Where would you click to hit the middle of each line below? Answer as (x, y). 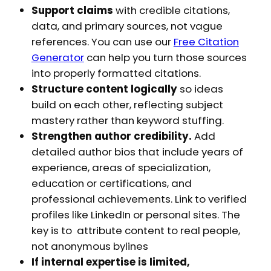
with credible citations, (172, 11)
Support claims (73, 11)
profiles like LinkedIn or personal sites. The (135, 215)
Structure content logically (105, 89)
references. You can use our (102, 42)
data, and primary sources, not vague (127, 26)
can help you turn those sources (165, 58)
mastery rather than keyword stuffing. (127, 121)
